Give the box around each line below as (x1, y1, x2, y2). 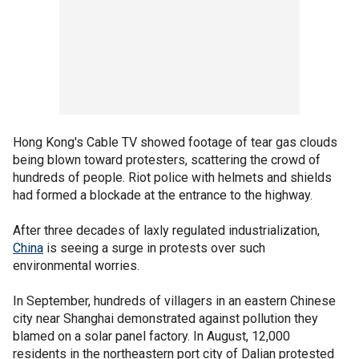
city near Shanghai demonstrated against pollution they (13, 310, 318, 326)
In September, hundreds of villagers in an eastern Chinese (13, 292, 336, 309)
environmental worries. (13, 257, 139, 273)
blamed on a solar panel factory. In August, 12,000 (13, 328, 290, 344)
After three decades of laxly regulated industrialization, (13, 222, 320, 238)
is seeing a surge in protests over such (43, 240, 265, 256)
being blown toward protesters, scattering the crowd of (13, 151, 321, 167)
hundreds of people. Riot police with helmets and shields (13, 169, 332, 185)
